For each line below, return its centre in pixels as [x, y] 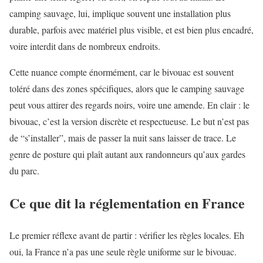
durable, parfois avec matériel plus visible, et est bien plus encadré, [131, 29]
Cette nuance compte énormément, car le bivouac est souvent [122, 72]
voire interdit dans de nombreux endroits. [85, 46]
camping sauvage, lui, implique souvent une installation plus [120, 13]
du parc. [24, 170]
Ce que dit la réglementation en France [127, 203]
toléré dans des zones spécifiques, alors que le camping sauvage [127, 88]
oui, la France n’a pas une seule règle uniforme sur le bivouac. [123, 251]
